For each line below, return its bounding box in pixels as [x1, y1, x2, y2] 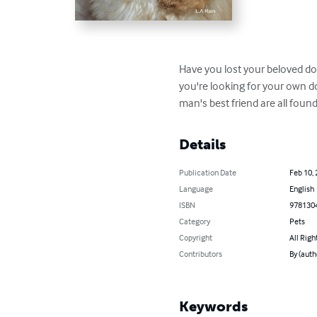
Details [179, 136, 226, 154]
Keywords [179, 298, 248, 316]
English [289, 183, 314, 195]
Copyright [179, 232, 213, 243]
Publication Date [179, 167, 237, 178]
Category [179, 216, 211, 227]
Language [179, 183, 214, 195]
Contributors [179, 248, 223, 260]
